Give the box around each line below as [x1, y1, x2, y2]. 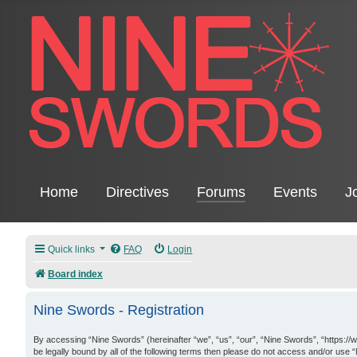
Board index [48, 268, 103, 280]
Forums [196, 183, 245, 200]
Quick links [48, 243, 95, 255]
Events [273, 183, 318, 200]
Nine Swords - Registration [33, 302, 204, 319]
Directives [105, 183, 169, 200]
